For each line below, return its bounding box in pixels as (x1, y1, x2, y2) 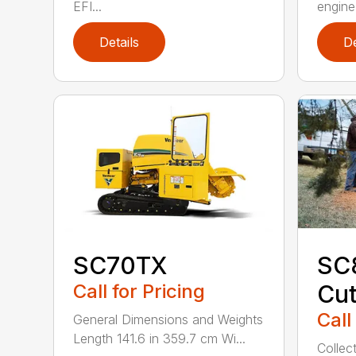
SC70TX (73, 251, 168, 281)
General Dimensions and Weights (73, 311, 264, 328)
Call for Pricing (73, 280, 206, 304)
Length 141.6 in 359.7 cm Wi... (73, 331, 246, 347)
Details (99, 33, 140, 50)
